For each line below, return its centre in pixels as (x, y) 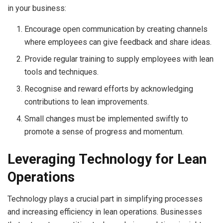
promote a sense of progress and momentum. (104, 131)
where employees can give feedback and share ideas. (118, 42)
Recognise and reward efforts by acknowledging (109, 89)
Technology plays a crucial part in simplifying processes (105, 199)
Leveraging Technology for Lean (107, 159)
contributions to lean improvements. (87, 102)
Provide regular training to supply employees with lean (119, 59)
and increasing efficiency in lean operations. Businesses (105, 212)
